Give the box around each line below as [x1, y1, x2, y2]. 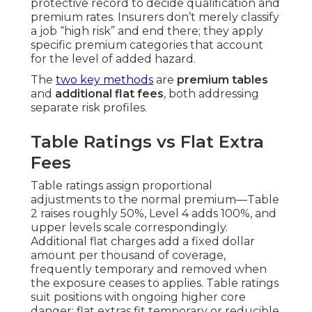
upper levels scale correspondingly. [31, 221, 228, 235]
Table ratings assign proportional [31, 179, 212, 193]
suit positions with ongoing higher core [31, 290, 246, 304]
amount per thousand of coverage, [31, 249, 226, 263]
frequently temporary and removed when [31, 263, 267, 276]
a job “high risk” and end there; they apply [31, 24, 263, 38]
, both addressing [164, 87, 259, 101]
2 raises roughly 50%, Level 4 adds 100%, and [31, 207, 276, 221]
